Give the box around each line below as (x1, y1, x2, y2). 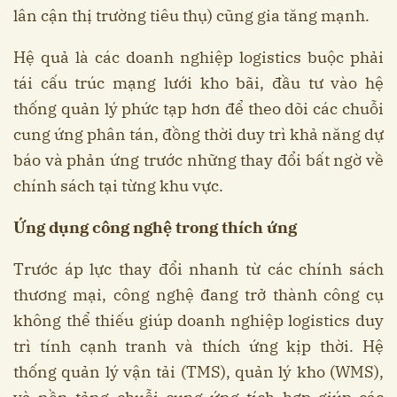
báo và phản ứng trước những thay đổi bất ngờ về (13, 150, 384, 171)
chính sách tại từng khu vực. (13, 175, 223, 197)
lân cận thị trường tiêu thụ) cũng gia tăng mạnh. (13, 5, 370, 27)
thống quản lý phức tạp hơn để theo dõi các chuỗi (13, 98, 384, 120)
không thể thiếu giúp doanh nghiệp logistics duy (13, 310, 384, 331)
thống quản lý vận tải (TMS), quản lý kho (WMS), (13, 362, 384, 383)
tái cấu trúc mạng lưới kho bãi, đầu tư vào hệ (13, 73, 384, 94)
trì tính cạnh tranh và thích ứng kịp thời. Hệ (13, 336, 384, 357)
